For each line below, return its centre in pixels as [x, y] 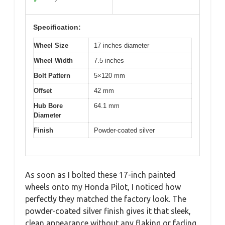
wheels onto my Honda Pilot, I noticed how [103, 187]
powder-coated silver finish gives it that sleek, [108, 211]
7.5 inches [109, 61]
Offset [43, 91]
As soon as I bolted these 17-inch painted [100, 175]
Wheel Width [53, 61]
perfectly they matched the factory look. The [106, 199]
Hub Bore [48, 106]
